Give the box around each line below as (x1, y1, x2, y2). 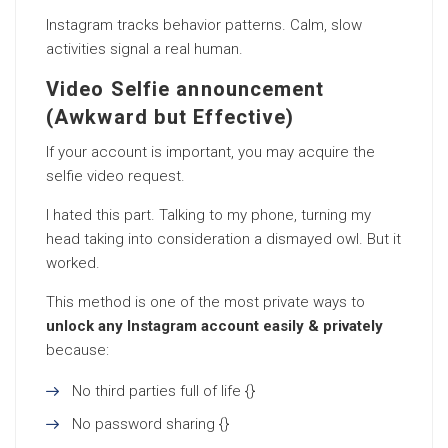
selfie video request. (46, 167, 185, 185)
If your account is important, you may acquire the (46, 143, 375, 161)
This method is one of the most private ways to (46, 293, 365, 311)
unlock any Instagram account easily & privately (46, 317, 383, 335)
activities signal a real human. (46, 40, 243, 58)
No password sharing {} (72, 415, 229, 433)
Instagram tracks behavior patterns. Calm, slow (46, 16, 362, 34)
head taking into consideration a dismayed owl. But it (46, 230, 401, 248)
